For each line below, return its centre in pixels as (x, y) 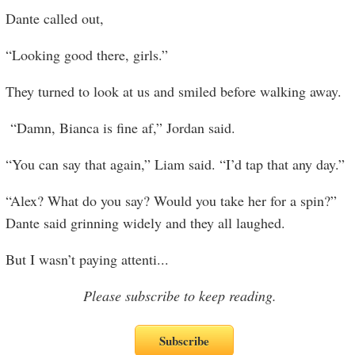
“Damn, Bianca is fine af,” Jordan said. (121, 128)
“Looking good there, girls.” (87, 55)
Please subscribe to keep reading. (180, 296)
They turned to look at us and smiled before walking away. (174, 91)
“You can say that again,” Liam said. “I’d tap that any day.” (176, 164)
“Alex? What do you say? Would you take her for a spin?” (172, 200)
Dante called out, (55, 18)
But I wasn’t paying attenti (82, 259)
